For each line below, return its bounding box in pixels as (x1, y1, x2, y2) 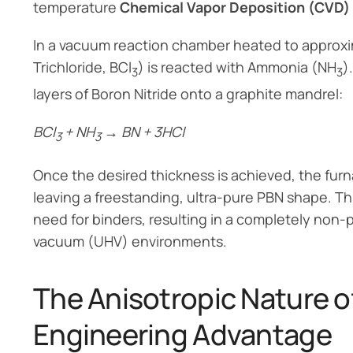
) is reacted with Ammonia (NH (138, 57, 337, 76)
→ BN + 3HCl (101, 122, 185, 142)
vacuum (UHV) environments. (32, 231, 228, 251)
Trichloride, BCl (32, 57, 132, 76)
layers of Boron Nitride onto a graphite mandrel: (32, 84, 344, 104)
